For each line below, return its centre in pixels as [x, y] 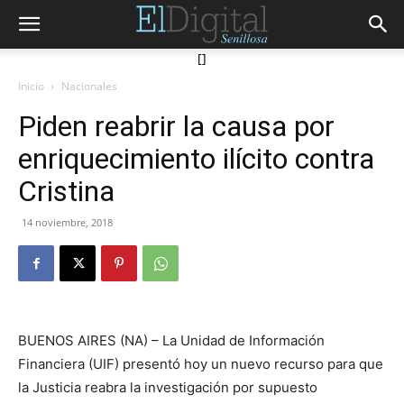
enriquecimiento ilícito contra [196, 159]
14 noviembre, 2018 [67, 222]
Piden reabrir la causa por [176, 126]
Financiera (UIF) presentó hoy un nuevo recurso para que [201, 364]
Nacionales [89, 86]
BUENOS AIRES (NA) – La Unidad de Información [171, 340]
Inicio [31, 86]
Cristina [66, 191]
